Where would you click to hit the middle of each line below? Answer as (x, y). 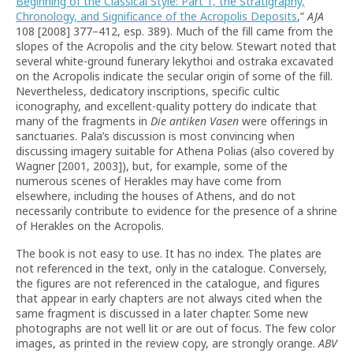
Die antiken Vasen (195, 121)
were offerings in (283, 121)
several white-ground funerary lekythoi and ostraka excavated (175, 61)
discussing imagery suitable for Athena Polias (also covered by (175, 151)
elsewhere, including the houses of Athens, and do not (156, 196)
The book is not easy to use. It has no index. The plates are (169, 253)
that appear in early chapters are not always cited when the (169, 298)
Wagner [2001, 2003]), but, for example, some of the (152, 166)
